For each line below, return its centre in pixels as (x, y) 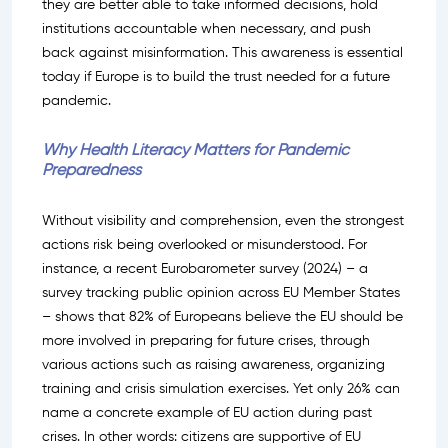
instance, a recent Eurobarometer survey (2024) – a (205, 268)
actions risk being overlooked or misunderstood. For (204, 244)
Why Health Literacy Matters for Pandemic (195, 150)
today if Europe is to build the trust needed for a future (216, 76)
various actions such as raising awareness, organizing (213, 364)
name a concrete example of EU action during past (207, 412)
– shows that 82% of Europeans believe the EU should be (222, 316)
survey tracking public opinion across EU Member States (221, 292)
